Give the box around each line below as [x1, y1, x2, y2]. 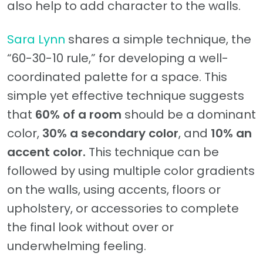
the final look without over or [7, 219, 174, 236]
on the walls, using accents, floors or [7, 181, 221, 198]
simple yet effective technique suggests [7, 87, 244, 104]
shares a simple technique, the [65, 31, 251, 48]
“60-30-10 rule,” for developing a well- [7, 50, 228, 67]
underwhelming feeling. [7, 238, 146, 255]
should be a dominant [122, 106, 256, 123]
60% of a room [35, 106, 122, 123]
